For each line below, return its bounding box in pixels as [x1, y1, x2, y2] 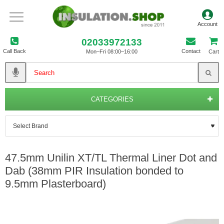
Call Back [3, 48, 26, 54]
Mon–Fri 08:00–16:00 [86, 48, 138, 54]
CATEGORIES [90, 95, 133, 103]
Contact [181, 48, 200, 54]
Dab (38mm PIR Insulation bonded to [5, 164, 183, 177]
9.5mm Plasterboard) [5, 177, 106, 190]
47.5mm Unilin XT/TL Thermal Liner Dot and [5, 151, 217, 164]
